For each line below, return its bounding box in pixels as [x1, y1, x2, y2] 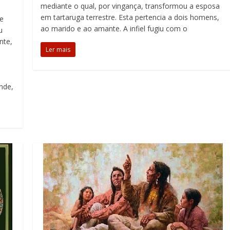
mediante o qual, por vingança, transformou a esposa [41, 1, 220, 11]
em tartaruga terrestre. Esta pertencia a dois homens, [41, 12, 220, 22]
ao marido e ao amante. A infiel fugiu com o [41, 24, 188, 33]
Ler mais [46, 45, 71, 54]
